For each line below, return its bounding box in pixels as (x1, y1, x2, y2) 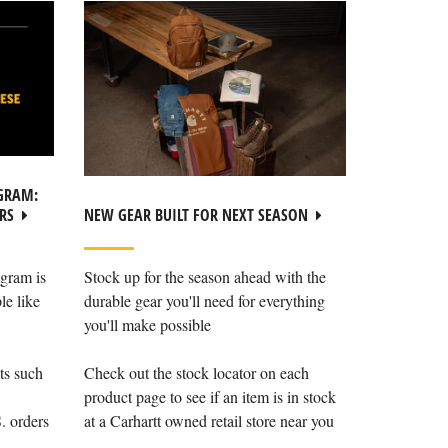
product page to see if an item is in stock (83, 385, 336, 407)
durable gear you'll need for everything (83, 289, 325, 311)
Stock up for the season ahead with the (83, 265, 326, 287)
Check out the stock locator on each (83, 361, 309, 383)
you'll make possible (83, 313, 211, 335)
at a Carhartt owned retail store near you (83, 409, 334, 431)
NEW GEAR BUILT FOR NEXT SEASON (83, 203, 308, 226)
